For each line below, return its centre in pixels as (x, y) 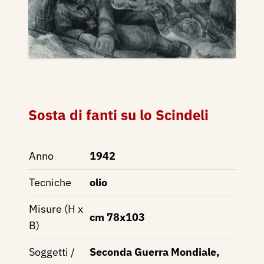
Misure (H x (56, 209)
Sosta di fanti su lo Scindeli (118, 115)
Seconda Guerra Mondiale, (155, 252)
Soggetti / (52, 252)
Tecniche (50, 182)
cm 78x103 (117, 217)
